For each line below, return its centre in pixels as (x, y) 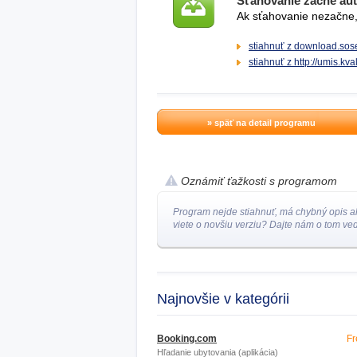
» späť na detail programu (261, 123)
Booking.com (187, 339)
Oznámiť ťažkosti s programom (259, 181)
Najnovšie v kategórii (223, 299)
